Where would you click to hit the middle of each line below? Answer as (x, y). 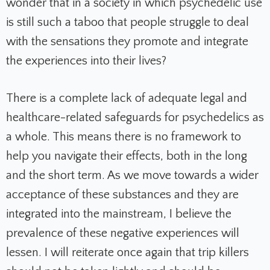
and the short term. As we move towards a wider (132, 176)
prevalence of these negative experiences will (123, 234)
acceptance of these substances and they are (122, 195)
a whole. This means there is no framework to (124, 137)
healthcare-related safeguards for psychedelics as (135, 118)
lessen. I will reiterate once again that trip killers (127, 253)
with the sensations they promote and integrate (127, 42)
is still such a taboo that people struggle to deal (127, 23)
